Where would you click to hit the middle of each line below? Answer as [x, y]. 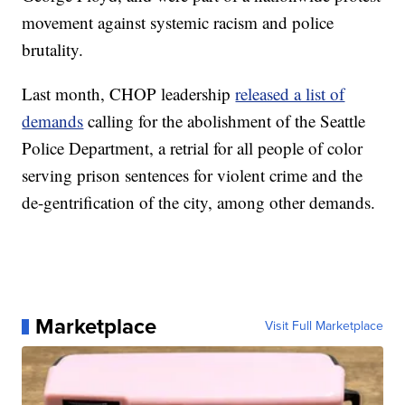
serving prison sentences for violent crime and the [193, 175]
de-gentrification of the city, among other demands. [199, 202]
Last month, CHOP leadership [129, 94]
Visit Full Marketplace [324, 326]
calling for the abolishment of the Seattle [225, 121]
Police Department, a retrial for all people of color [193, 148]
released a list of [290, 94]
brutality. [53, 50]
